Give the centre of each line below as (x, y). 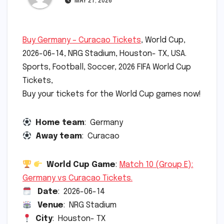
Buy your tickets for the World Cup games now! (112, 94)
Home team (58, 122)
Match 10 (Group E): (156, 164)
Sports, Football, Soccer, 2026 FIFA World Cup (107, 67)
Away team (57, 136)
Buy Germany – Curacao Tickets (82, 40)
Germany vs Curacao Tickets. (77, 178)
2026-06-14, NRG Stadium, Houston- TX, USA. (104, 53)
